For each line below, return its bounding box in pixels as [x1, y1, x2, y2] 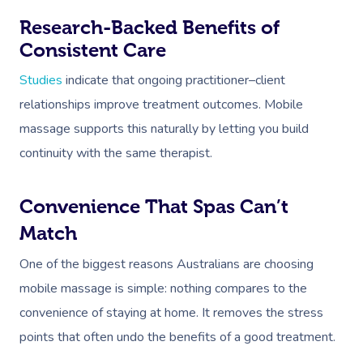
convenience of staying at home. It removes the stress [19, 304, 323, 322]
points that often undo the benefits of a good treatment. [19, 328, 335, 346]
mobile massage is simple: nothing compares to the [19, 280, 307, 297]
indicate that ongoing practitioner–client [62, 71, 285, 89]
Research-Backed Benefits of [19, 17, 280, 38]
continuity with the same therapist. [19, 144, 212, 162]
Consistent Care [19, 40, 166, 61]
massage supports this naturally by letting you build [19, 120, 309, 138]
